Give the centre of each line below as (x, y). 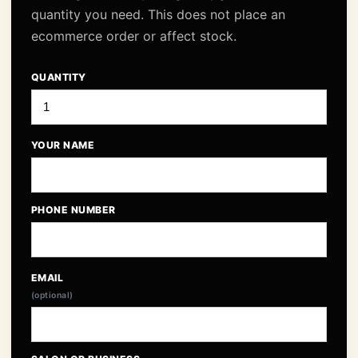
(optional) (52, 295)
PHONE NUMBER (74, 210)
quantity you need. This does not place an (158, 14)
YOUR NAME (63, 145)
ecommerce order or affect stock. (134, 36)
